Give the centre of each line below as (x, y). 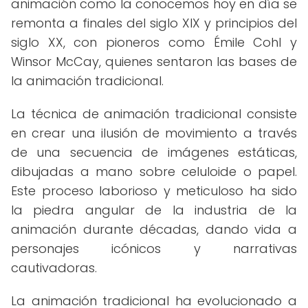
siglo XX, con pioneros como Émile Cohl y (154, 42)
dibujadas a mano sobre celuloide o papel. (154, 172)
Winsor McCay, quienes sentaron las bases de (154, 62)
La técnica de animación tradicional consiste (154, 114)
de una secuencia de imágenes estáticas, (154, 152)
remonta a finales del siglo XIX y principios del (154, 23)
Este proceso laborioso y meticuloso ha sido (154, 191)
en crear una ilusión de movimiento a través (154, 133)
